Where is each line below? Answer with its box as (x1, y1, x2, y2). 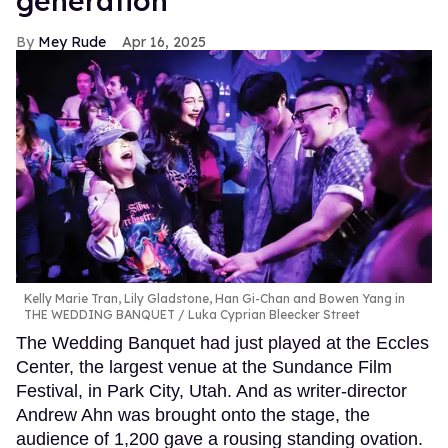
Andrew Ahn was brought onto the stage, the (16, 405, 370, 426)
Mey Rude (38, 32, 106, 51)
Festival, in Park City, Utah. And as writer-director (16, 381, 407, 402)
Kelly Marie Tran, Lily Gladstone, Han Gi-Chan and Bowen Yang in (24, 291, 405, 307)
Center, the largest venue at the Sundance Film (16, 357, 392, 378)
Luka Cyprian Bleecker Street (185, 307, 360, 323)
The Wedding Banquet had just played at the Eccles (16, 333, 429, 354)
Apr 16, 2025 (122, 32, 206, 51)
